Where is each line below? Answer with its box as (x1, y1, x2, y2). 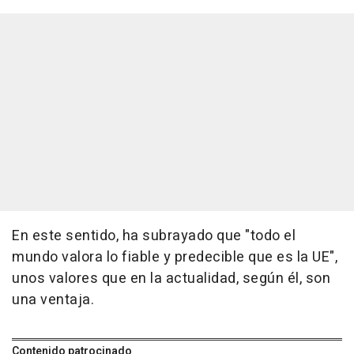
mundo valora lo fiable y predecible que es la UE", (12, 247, 337, 269)
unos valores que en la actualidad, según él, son (12, 268, 330, 290)
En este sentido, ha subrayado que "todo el (12, 225, 296, 247)
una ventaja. (12, 289, 94, 311)
